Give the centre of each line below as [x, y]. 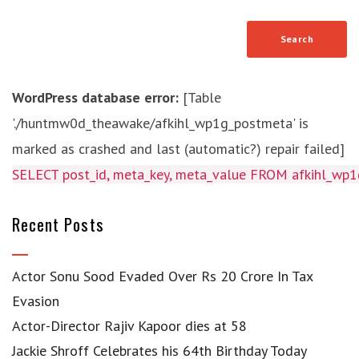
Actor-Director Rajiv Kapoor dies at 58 [129, 326]
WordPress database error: [95, 97]
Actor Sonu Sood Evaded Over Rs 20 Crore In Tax [162, 276]
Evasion [36, 301]
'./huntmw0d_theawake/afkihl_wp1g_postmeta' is [160, 123]
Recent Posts [58, 224]
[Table [200, 97]
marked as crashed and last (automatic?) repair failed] [178, 149]
